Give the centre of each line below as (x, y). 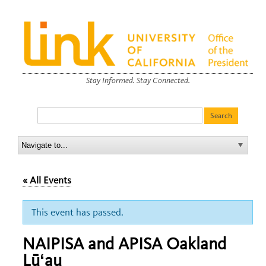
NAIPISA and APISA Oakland (124, 243)
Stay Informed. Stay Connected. (138, 80)
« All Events (47, 180)
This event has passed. (77, 212)
